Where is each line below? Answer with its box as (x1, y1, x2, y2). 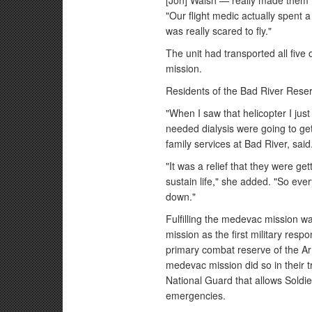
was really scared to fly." (166, 24, 272, 38)
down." (166, 189, 196, 203)
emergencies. (166, 288, 226, 302)
